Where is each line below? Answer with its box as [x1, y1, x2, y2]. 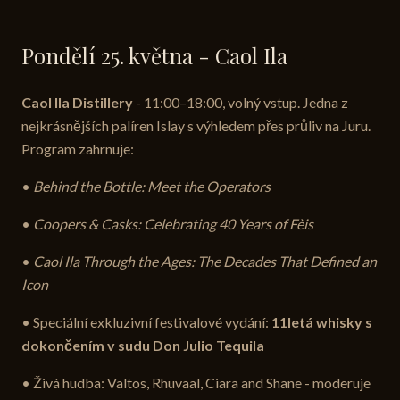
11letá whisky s [271, 313, 372, 331]
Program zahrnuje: [21, 140, 134, 158]
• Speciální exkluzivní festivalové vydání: [21, 313, 271, 331]
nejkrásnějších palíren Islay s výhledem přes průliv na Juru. [21, 117, 371, 135]
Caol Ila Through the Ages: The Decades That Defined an [33, 253, 377, 271]
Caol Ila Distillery [21, 94, 133, 112]
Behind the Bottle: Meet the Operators [33, 178, 271, 196]
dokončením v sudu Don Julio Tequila [21, 337, 264, 354]
